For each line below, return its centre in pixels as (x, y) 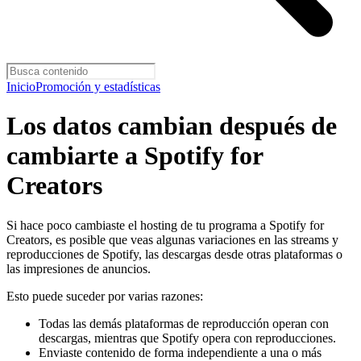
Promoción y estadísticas (98, 87)
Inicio (21, 87)
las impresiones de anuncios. (79, 268)
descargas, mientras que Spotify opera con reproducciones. (187, 338)
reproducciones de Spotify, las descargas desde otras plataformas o (174, 254)
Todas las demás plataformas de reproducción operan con (184, 323)
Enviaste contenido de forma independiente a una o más (180, 352)
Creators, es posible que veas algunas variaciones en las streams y (172, 239)
